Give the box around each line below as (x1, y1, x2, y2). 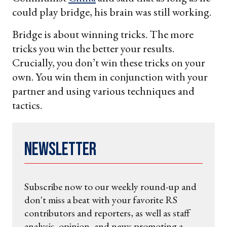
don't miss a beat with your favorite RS (24, 193, 177, 206)
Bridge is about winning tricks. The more (12, 26, 194, 42)
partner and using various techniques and (12, 83, 195, 98)
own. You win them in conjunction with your (12, 69, 208, 84)
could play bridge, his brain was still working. (12, 4, 211, 19)
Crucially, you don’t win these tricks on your (12, 55, 205, 70)
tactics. (12, 97, 42, 112)
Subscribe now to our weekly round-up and (24, 179, 197, 193)
